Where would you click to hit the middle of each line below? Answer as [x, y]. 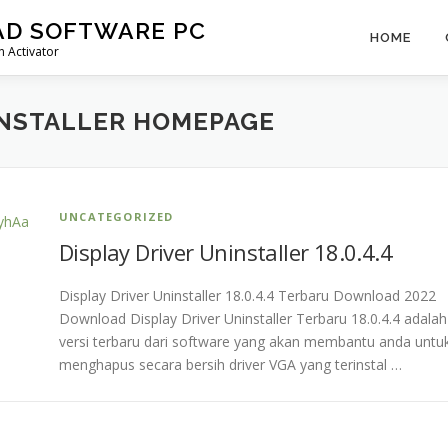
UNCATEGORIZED [116, 216]
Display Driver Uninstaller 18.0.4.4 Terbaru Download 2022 [247, 295]
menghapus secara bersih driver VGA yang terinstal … [230, 364]
